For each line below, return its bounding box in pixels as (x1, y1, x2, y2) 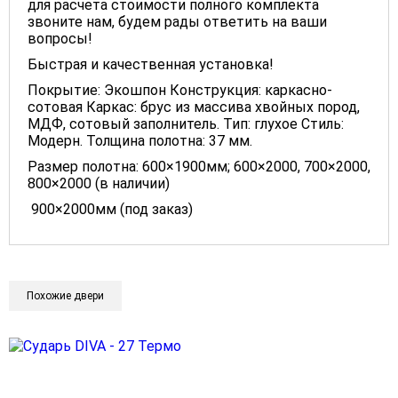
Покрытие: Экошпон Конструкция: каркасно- (28, 81, 332, 99)
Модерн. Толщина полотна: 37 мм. (28, 131, 252, 149)
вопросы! (28, 29, 92, 47)
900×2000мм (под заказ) (28, 200, 193, 218)
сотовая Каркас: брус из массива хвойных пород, (28, 98, 360, 115)
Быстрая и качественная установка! (28, 55, 274, 73)
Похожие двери (27, 289, 104, 302)
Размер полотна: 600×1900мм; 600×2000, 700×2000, (28, 157, 370, 175)
